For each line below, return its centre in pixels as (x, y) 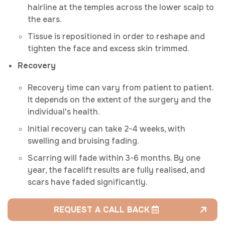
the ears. (46, 20)
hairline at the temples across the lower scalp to (121, 8)
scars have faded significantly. (89, 182)
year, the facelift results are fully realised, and (116, 170)
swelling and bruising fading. (83, 141)
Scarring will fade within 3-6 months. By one (114, 158)
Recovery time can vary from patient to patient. (121, 88)
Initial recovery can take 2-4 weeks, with (106, 129)
